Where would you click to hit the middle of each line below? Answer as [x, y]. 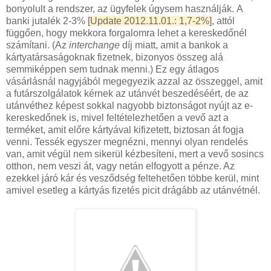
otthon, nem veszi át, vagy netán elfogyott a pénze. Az [120, 166]
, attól [223, 21]
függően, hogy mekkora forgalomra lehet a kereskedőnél [126, 33]
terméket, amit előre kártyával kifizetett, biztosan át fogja [125, 129]
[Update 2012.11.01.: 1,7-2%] [150, 21]
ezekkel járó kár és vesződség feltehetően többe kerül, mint [132, 178]
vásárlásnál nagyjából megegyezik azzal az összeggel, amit [134, 81]
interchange [94, 45]
